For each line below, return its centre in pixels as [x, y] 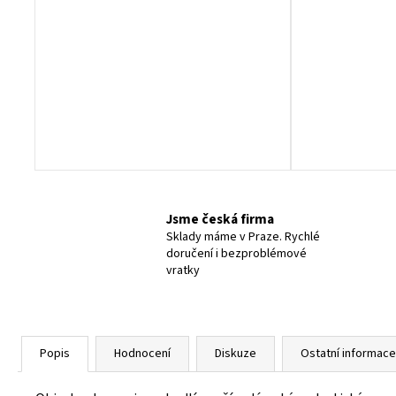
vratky [183, 270]
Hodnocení [142, 353]
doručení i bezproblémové [236, 254]
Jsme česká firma [220, 219]
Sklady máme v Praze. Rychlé [243, 237]
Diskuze [236, 353]
